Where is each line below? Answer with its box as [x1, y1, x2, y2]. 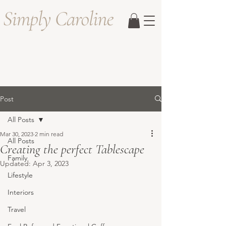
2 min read [35, 130, 63, 138]
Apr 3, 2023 [33, 158, 69, 168]
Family [8, 153, 27, 162]
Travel [8, 204, 26, 214]
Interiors [8, 187, 34, 197]
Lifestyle [8, 170, 33, 180]
